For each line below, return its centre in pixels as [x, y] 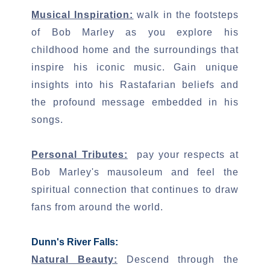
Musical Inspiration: [83, 15]
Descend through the [182, 259]
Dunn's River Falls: [75, 242]
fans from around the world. [98, 207]
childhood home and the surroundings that [135, 50]
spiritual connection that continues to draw [135, 190]
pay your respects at [183, 155]
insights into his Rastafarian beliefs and [135, 85]
